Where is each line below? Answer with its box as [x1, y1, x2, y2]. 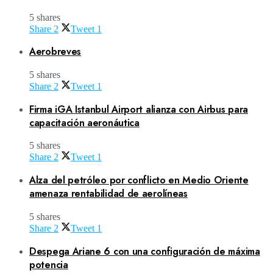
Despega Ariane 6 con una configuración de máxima [29, 244, 260, 258]
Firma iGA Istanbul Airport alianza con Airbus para [29, 102, 249, 116]
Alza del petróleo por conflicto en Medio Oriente [29, 173, 249, 188]
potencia [29, 257, 68, 272]
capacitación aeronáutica [29, 115, 140, 130]
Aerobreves [29, 44, 81, 59]
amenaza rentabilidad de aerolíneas [29, 186, 188, 201]
